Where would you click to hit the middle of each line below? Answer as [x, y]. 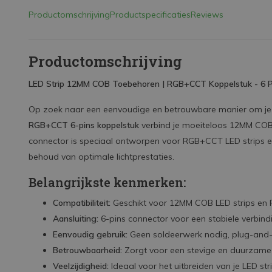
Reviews [207, 15]
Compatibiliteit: [82, 203]
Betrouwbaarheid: [87, 250]
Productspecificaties [150, 15]
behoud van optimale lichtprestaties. [101, 157]
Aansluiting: [76, 219]
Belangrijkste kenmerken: [107, 182]
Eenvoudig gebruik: [90, 234]
